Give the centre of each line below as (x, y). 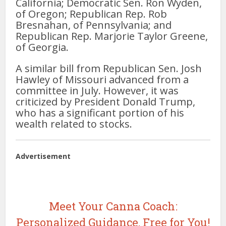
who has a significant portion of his (100, 112)
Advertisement (43, 156)
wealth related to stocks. (74, 124)
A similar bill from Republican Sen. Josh (109, 68)
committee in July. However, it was (97, 90)
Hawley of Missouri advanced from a (102, 79)
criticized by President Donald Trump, (106, 101)
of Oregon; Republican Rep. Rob (92, 14)
